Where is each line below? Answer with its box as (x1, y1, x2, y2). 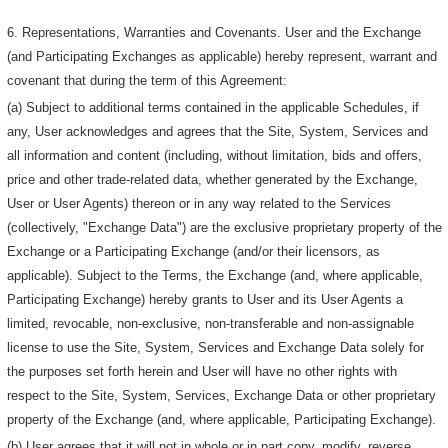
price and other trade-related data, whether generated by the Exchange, (7, 171, 419, 187)
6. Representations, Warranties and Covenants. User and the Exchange (7, 24, 422, 40)
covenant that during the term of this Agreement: (7, 72, 288, 88)
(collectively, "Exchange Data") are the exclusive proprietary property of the (7, 219, 443, 235)
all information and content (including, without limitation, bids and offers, (7, 147, 423, 163)
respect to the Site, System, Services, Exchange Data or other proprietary (7, 387, 437, 403)
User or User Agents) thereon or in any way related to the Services (7, 195, 392, 211)
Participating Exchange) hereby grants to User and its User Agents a (7, 291, 404, 307)
